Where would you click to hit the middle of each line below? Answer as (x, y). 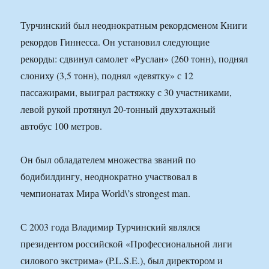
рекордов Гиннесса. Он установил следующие (115, 42)
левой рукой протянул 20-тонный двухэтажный (118, 109)
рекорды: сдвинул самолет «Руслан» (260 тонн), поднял (134, 59)
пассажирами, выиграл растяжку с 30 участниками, (126, 92)
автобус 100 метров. (62, 126)
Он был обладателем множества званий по (108, 160)
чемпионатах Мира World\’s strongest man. (106, 193)
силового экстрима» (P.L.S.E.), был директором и (122, 261)
